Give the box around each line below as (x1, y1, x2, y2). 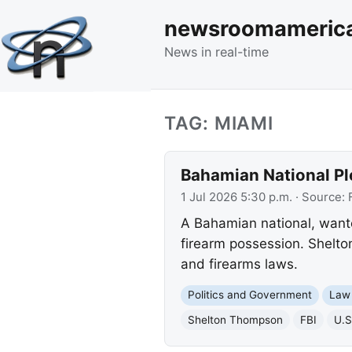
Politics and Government (187, 288, 312, 302)
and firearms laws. (180, 256, 298, 273)
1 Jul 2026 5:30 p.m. (180, 189, 292, 204)
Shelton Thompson (187, 313, 283, 326)
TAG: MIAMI (164, 112, 274, 134)
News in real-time (164, 43, 269, 60)
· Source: (291, 189, 348, 204)
